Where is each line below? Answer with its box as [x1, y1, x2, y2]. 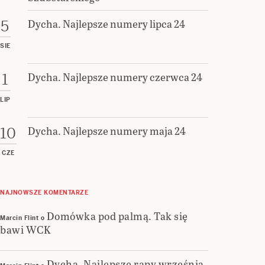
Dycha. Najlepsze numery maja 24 [28, 122, 186, 138]
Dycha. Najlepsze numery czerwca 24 [28, 69, 202, 85]
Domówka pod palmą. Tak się [46, 208, 188, 224]
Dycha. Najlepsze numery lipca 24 [28, 15, 185, 31]
